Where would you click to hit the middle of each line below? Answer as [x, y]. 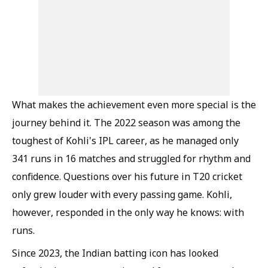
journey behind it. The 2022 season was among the [126, 123]
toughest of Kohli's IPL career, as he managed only [125, 141]
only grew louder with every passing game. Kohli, [122, 195]
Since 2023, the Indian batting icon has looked [115, 253]
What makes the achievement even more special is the [134, 105]
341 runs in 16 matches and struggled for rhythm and [131, 159]
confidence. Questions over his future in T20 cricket [127, 177]
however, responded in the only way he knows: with [128, 213]
